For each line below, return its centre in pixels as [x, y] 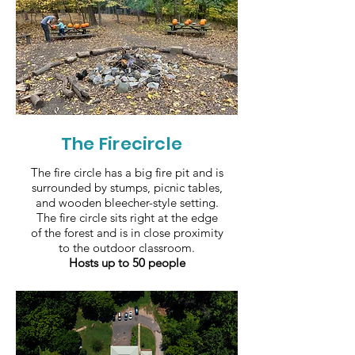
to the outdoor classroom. [127, 248]
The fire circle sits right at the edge [127, 218]
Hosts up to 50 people [127, 263]
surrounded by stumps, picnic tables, [127, 187]
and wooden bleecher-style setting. [127, 202]
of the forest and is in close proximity [127, 233]
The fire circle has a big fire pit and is [127, 172]
